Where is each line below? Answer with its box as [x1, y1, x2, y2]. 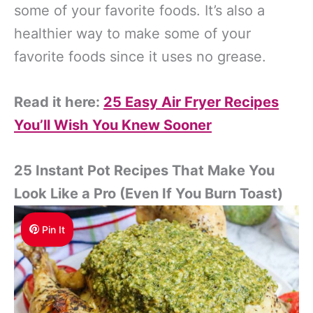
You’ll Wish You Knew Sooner [14, 116, 212, 133]
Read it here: [14, 93, 103, 110]
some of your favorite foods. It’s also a [14, 1, 265, 19]
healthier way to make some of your [14, 24, 251, 42]
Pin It [42, 223, 66, 235]
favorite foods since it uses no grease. [14, 48, 266, 65]
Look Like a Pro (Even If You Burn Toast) [14, 184, 283, 202]
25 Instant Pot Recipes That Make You [14, 161, 275, 179]
